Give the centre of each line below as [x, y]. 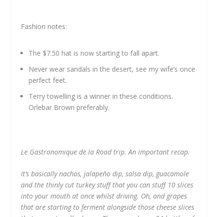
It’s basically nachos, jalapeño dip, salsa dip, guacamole [105, 174]
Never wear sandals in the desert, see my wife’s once [112, 69]
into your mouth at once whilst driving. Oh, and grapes [104, 196]
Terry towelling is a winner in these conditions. [101, 96]
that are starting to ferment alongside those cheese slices [107, 207]
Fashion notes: [44, 26]
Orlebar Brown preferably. [69, 107]
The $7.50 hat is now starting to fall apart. [94, 53]
